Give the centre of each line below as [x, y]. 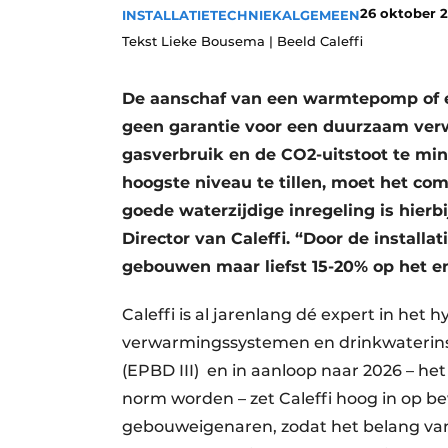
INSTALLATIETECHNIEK [202, 15]
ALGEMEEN [321, 15]
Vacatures [218, 22]
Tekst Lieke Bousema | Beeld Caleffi [242, 41]
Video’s [209, 56]
